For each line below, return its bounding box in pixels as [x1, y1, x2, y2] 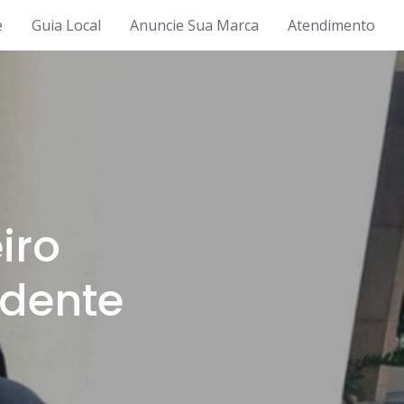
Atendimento [288, 15, 375, 35]
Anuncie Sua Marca [130, 15, 259, 35]
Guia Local [32, 15, 101, 35]
